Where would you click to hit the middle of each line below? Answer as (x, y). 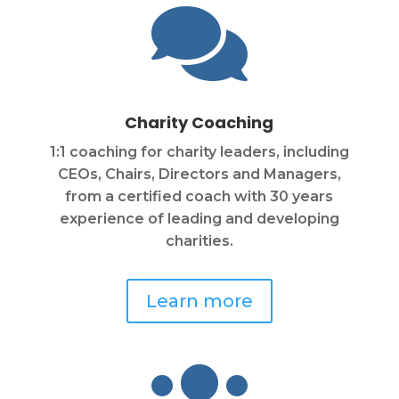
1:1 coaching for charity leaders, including (199, 152)
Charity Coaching (199, 123)
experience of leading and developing (199, 219)
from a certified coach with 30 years (199, 197)
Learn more (199, 301)
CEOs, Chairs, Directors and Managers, (199, 175)
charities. (199, 241)
